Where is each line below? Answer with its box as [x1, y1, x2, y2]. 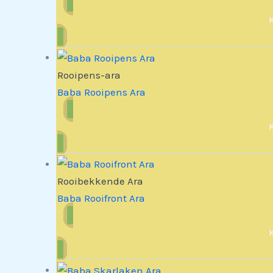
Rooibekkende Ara [57, 175, 144, 188]
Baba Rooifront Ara [57, 192, 146, 205]
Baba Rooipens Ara [57, 85, 146, 98]
